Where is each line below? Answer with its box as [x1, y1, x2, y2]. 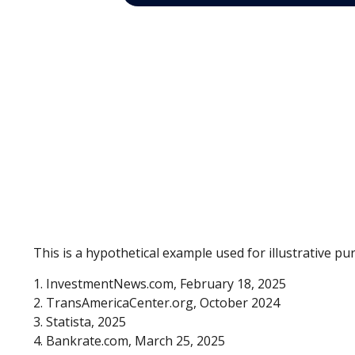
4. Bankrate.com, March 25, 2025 [33, 332, 225, 350]
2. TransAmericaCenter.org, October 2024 [33, 294, 280, 312]
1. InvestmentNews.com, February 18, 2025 [33, 275, 286, 293]
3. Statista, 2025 [33, 313, 126, 331]
